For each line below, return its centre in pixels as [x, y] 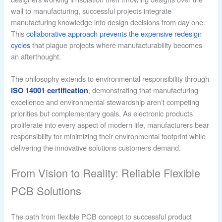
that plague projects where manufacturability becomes [116, 45]
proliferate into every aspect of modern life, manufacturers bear [110, 124]
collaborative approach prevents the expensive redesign [114, 33]
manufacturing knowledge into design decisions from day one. [108, 22]
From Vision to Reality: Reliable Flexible [106, 172]
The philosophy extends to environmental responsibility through [110, 78]
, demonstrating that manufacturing [143, 90]
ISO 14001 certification [50, 90]
